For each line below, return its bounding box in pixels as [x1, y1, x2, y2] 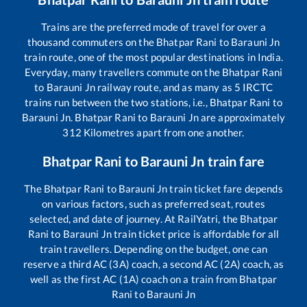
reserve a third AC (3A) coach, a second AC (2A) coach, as [23, 257, 284, 270]
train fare [204, 152, 265, 169]
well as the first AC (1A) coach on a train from [29, 272, 240, 285]
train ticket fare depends [167, 182, 283, 195]
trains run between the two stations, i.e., [25, 95, 210, 108]
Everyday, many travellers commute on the [24, 65, 222, 78]
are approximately [198, 110, 286, 123]
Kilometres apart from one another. [81, 125, 245, 138]
